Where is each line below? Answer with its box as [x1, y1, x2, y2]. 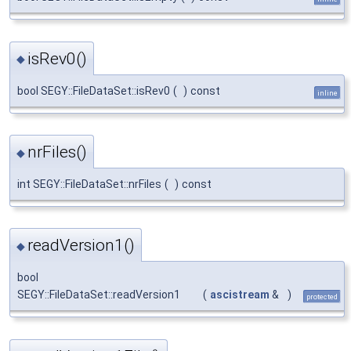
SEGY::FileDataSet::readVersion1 [17, 288, 180, 302]
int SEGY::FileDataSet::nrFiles [17, 177, 161, 190]
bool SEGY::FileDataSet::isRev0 [17, 84, 170, 97]
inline [317, 88, 338, 97]
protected [306, 292, 338, 302]
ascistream [210, 288, 270, 302]
